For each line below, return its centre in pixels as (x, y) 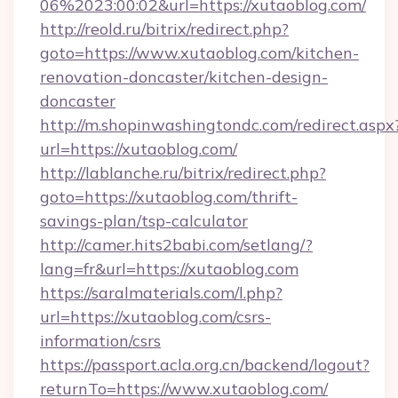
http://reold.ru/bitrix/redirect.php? (164, 29)
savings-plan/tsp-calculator (144, 221)
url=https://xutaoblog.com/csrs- (155, 317)
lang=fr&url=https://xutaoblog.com (169, 269)
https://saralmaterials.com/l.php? (161, 293)
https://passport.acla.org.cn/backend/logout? (205, 365)
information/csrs (100, 341)
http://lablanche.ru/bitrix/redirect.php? (183, 173)
